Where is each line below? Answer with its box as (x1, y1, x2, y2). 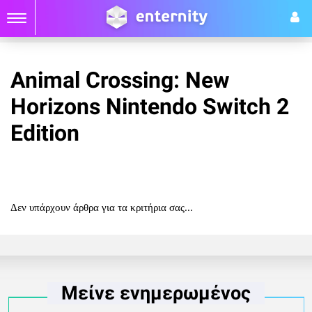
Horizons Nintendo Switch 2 (10, 93, 289, 120)
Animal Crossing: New (10, 67, 230, 93)
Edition (10, 120, 79, 146)
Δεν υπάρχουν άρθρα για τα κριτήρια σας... (10, 202, 193, 213)
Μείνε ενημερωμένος (61, 282, 251, 304)
